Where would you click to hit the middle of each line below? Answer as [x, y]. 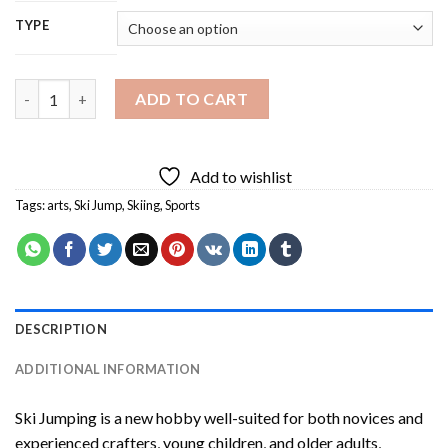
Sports [182, 205]
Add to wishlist [240, 176]
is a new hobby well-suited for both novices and [260, 417]
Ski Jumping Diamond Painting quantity [148, 90]
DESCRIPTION [61, 328]
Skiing [143, 205]
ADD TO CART [192, 99]
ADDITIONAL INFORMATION [108, 368]
